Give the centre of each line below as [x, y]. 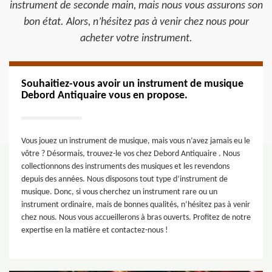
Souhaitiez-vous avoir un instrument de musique [132, 84]
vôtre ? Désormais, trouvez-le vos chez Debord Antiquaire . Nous [131, 154]
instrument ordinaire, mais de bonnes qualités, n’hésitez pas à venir [136, 205]
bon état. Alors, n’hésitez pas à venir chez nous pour [136, 22]
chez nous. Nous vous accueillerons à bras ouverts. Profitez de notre [136, 218]
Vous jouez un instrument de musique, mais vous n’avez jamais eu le [136, 141]
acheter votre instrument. [136, 39]
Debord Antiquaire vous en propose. [104, 96]
